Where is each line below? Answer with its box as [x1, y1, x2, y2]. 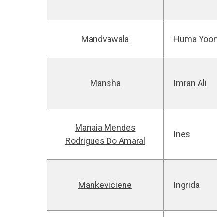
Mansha [90, 78, 121, 88]
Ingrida [173, 180, 200, 190]
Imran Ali [173, 78, 207, 88]
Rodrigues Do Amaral [65, 136, 145, 146]
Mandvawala [81, 34, 129, 44]
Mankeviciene [78, 180, 132, 190]
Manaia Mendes [75, 123, 136, 133]
